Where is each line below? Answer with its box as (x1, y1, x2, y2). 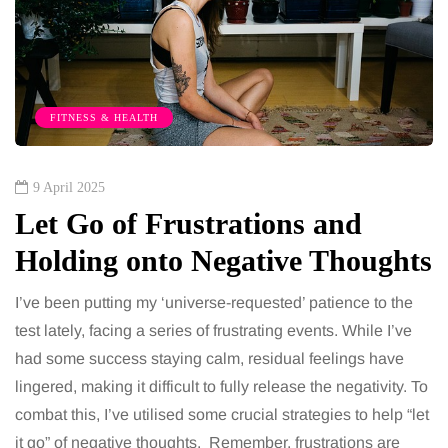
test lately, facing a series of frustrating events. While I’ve (15, 322, 412, 340)
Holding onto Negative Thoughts (15, 244, 432, 278)
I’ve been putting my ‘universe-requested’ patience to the (15, 294, 413, 312)
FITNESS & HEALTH (50, 112, 158, 124)
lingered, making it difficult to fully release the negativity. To (15, 378, 428, 396)
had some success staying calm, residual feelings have (15, 350, 404, 368)
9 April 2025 (33, 180, 105, 196)
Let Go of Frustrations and (15, 207, 362, 241)
